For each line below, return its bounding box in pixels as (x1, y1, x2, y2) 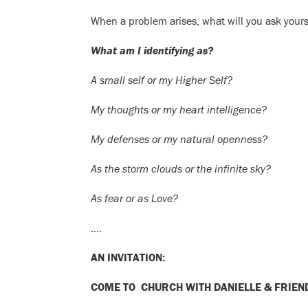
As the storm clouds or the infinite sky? (91, 162, 271, 176)
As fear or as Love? (91, 191, 178, 206)
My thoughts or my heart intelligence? (91, 102, 269, 117)
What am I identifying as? (91, 43, 213, 58)
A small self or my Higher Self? (91, 73, 232, 87)
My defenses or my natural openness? (91, 132, 270, 146)
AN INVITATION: (91, 250, 165, 265)
